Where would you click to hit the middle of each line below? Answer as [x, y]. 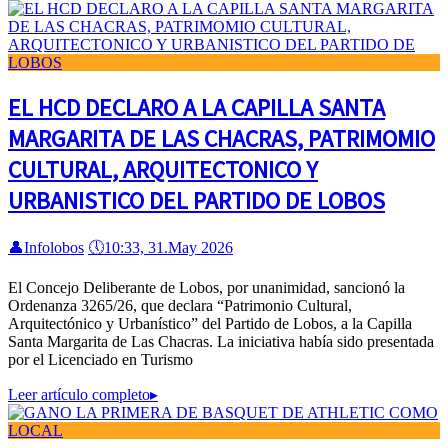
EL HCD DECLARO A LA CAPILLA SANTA [196, 108]
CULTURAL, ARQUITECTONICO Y [163, 170]
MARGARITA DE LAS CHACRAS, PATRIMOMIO [221, 139]
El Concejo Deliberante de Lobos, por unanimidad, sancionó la [206, 288]
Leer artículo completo [79, 395]
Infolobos [54, 248]
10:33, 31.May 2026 [168, 248]
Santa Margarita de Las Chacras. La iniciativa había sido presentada [221, 342]
